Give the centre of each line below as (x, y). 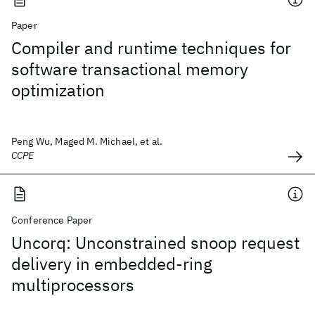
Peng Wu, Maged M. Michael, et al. (87, 141)
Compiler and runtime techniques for (151, 48)
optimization (58, 90)
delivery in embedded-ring (112, 264)
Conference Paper (52, 220)
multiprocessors (73, 285)
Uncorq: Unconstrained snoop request (155, 243)
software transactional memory (130, 69)
